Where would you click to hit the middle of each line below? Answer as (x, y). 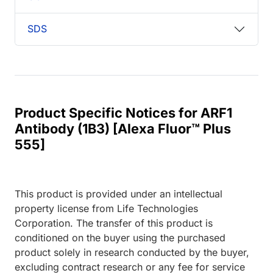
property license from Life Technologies (106, 208)
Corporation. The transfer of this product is (114, 223)
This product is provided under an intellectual (119, 193)
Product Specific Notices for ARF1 (123, 112)
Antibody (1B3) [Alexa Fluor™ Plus (123, 128)
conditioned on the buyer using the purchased (120, 237)
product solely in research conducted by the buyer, (132, 252)
